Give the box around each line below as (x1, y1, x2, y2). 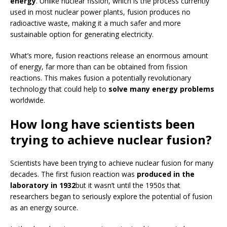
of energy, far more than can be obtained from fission (10, 62, 187, 72)
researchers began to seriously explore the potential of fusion (10, 192, 212, 202)
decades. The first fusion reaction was (10, 169, 137, 179)
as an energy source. (10, 203, 78, 213)
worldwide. (10, 95, 45, 105)
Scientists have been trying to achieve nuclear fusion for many (10, 158, 213, 168)
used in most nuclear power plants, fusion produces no (10, 7, 191, 17)
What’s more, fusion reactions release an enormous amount (10, 51, 208, 61)
